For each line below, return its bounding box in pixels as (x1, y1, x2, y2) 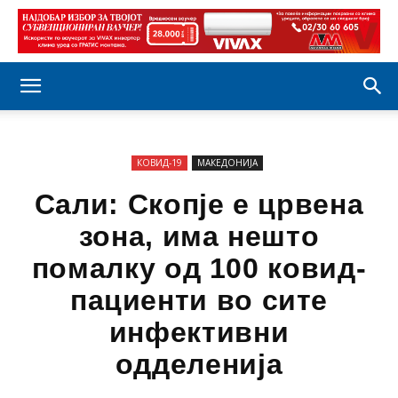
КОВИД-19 (136, 156, 182, 169)
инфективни (108, 316, 290, 348)
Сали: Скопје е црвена (34, 188, 364, 220)
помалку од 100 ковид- (31, 252, 367, 284)
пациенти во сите (69, 284, 329, 316)
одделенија (115, 348, 283, 380)
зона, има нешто (78, 220, 320, 252)
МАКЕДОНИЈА (196, 156, 258, 169)
